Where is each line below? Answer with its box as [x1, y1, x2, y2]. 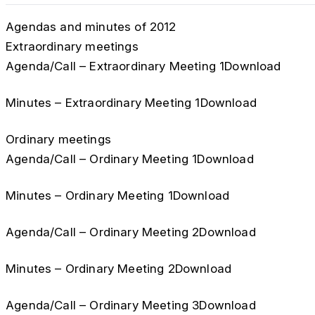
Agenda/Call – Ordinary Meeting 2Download [6, 225, 256, 239]
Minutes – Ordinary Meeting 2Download [6, 262, 232, 276]
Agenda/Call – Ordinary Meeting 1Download [6, 152, 254, 166]
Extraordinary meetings [6, 39, 139, 53]
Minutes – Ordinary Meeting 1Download [6, 188, 230, 202]
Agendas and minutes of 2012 [6, 20, 176, 34]
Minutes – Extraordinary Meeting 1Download [6, 96, 257, 110]
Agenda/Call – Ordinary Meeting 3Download [6, 298, 256, 312]
